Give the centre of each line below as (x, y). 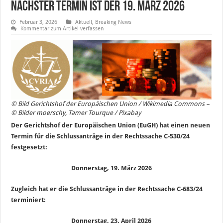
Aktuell (84, 22)
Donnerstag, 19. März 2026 (111, 168)
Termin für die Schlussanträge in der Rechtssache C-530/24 (101, 136)
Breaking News (113, 22)
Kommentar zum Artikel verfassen (62, 29)
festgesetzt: (29, 147)
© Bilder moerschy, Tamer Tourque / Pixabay (76, 112)
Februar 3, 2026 (39, 22)
